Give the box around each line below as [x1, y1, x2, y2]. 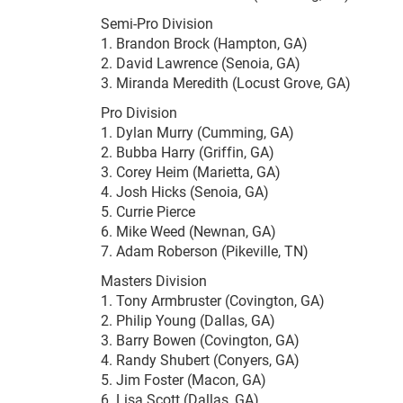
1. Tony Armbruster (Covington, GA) [101, 291, 325, 310]
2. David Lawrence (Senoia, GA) [101, 53, 300, 73]
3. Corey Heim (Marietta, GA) [101, 162, 281, 182]
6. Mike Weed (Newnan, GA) [101, 221, 276, 241]
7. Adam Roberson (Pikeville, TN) [101, 241, 309, 261]
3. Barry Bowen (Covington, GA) [101, 330, 300, 350]
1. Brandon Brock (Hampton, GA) [101, 33, 308, 53]
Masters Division [101, 271, 207, 291]
